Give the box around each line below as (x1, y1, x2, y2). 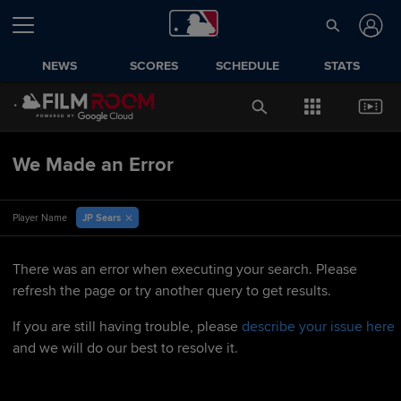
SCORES (129, 58, 178, 73)
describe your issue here (242, 318, 395, 336)
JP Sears (82, 211, 121, 224)
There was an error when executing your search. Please (13, 260, 357, 278)
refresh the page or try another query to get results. (13, 282, 331, 300)
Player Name (13, 212, 67, 224)
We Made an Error (13, 153, 174, 177)
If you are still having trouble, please (13, 318, 242, 336)
